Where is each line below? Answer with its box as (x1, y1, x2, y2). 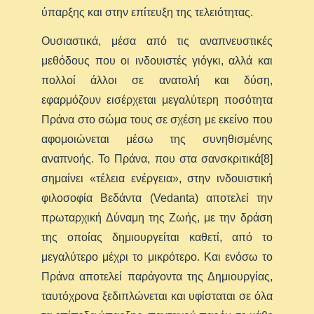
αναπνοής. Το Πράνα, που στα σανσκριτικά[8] (41, 153, 273, 165)
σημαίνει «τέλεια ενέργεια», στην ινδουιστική (41, 172, 273, 185)
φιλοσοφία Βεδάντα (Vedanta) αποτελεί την (41, 192, 273, 205)
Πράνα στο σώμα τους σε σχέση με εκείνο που (41, 114, 273, 126)
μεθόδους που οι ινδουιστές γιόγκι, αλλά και (41, 55, 273, 67)
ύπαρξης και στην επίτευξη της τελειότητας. (41, 6, 254, 19)
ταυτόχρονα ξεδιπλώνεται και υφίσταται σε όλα (41, 290, 273, 303)
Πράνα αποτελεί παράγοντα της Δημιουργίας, (41, 271, 273, 283)
